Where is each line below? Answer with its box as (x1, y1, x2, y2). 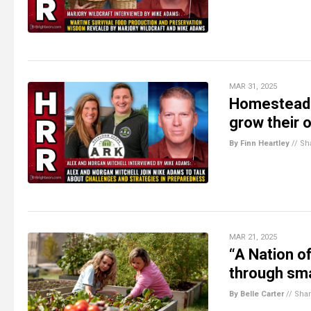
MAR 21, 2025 (229, 232, 277, 242)
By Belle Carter (229, 289, 284, 299)
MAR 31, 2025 (229, 81, 277, 91)
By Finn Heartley (229, 138, 289, 148)
